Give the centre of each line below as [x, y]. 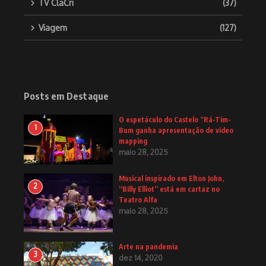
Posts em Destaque [66, 96]
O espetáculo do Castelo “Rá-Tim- [175, 120]
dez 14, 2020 [141, 258]
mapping [133, 141]
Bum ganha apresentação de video [176, 131]
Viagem [53, 28]
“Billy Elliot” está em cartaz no [169, 189]
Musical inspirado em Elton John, [171, 179]
